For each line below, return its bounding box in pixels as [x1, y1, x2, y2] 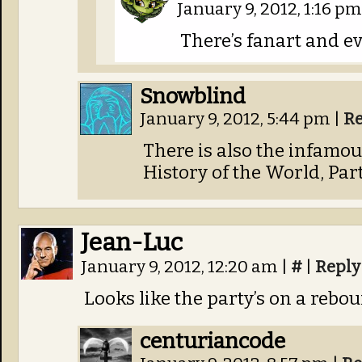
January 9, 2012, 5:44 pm [140, 109, 334, 129]
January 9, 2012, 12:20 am [81, 257, 281, 277]
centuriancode [140, 328, 285, 354]
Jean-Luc [81, 228, 183, 257]
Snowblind [140, 83, 246, 109]
